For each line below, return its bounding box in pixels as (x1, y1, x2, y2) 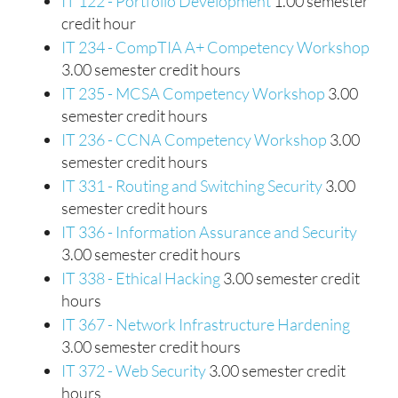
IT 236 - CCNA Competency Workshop (61, 130, 327, 149)
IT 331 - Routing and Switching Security (61, 176, 322, 195)
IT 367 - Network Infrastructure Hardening (61, 314, 350, 334)
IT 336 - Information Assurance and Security (61, 222, 357, 242)
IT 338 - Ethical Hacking (61, 268, 220, 288)
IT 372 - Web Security (61, 361, 206, 380)
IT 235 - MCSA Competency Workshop (61, 84, 325, 103)
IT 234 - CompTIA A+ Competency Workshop (61, 37, 370, 57)
